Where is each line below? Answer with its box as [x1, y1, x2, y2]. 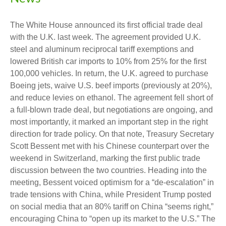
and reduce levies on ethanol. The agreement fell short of [10, 93, 213, 102]
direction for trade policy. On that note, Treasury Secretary [10, 130, 214, 138]
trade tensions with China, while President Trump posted [10, 190, 211, 199]
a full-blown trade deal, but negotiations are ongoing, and [10, 105, 213, 114]
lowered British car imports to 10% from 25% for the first [10, 57, 206, 66]
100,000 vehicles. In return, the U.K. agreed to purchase [10, 69, 208, 78]
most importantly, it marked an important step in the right [10, 118, 208, 126]
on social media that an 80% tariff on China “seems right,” [10, 202, 213, 211]
